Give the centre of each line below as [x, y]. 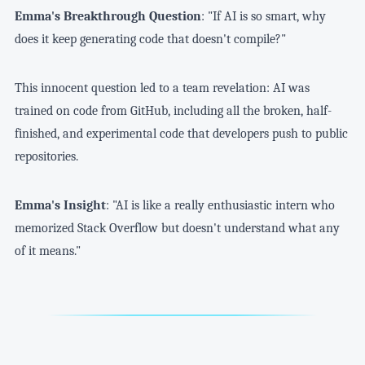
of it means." [47, 251]
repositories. [46, 157]
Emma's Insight [60, 206]
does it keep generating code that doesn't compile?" [150, 40]
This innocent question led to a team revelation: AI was [162, 88]
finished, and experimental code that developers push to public [181, 134]
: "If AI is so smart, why [263, 17]
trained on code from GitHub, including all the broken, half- [173, 111]
